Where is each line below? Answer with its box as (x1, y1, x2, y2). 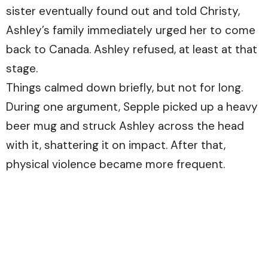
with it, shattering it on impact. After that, (6, 137, 226, 153)
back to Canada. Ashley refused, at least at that (6, 41, 257, 57)
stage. (6, 60, 38, 76)
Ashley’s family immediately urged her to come (6, 22, 255, 38)
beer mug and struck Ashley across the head (6, 118, 244, 133)
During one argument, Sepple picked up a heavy (6, 99, 258, 114)
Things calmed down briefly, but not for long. (6, 80, 243, 95)
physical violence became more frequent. (6, 156, 225, 172)
